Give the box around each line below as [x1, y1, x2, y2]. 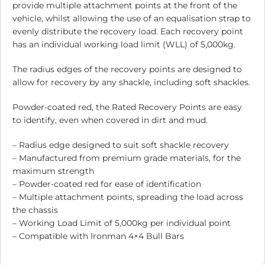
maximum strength [12, 166, 94, 177]
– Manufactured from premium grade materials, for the [12, 153, 241, 164]
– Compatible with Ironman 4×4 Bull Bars [12, 231, 184, 242]
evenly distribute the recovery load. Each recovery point [12, 26, 243, 37]
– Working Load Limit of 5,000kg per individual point [12, 218, 231, 229]
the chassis [12, 205, 58, 216]
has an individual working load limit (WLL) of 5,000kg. [12, 39, 235, 50]
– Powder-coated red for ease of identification [12, 179, 201, 190]
